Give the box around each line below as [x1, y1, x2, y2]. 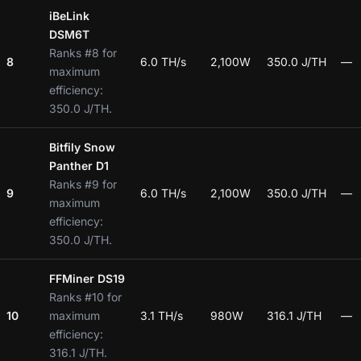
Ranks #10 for [49, 289, 122, 304]
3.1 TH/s [140, 308, 183, 322]
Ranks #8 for [49, 45, 117, 60]
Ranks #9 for [49, 176, 117, 191]
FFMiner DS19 [49, 271, 125, 285]
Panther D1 [49, 158, 109, 172]
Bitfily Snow [49, 139, 115, 154]
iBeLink [49, 8, 89, 23]
